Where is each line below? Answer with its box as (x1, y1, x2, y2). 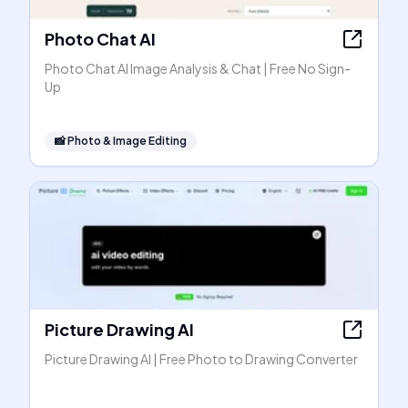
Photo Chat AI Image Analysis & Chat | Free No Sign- (45, 60, 351, 76)
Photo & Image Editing (67, 134, 187, 148)
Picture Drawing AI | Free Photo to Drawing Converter (45, 351, 358, 367)
